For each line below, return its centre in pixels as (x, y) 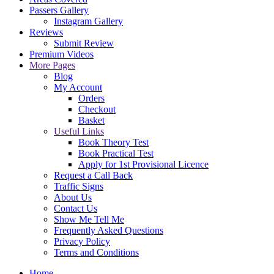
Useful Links (79, 131)
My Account (78, 87)
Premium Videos (61, 54)
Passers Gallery (59, 10)
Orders (91, 98)
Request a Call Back (93, 175)
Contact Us (76, 208)
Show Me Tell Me (89, 219)
